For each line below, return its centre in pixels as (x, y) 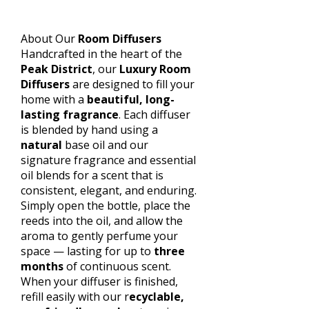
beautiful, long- (131, 99)
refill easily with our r (75, 297)
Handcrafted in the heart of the (101, 54)
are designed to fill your (132, 84)
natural (41, 145)
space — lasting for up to (87, 251)
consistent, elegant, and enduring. (109, 190)
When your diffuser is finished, (99, 281)
